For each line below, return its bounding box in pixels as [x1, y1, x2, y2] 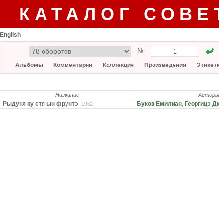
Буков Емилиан [137, 100, 182, 107]
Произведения [144, 62, 186, 68]
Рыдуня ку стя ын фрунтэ [3, 100, 78, 107]
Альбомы [15, 62, 43, 68]
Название [55, 92, 79, 98]
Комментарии [53, 62, 92, 68]
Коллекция [103, 62, 134, 68]
